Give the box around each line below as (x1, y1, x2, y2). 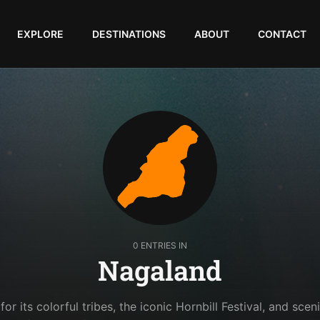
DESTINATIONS (91, 27, 166, 40)
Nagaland (98, 252, 222, 288)
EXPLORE (16, 27, 64, 40)
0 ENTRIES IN (133, 240, 187, 251)
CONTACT (257, 27, 306, 40)
